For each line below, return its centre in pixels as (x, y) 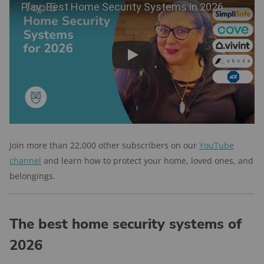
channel (25, 161)
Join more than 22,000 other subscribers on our (104, 145)
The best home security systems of (126, 224)
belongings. (32, 176)
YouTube (217, 145)
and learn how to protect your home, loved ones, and (147, 161)
